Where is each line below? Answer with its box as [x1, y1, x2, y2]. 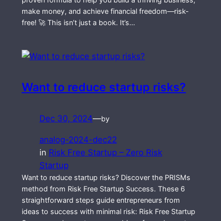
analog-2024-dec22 [39, 134, 117, 145]
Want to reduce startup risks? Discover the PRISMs [21, 173, 190, 182]
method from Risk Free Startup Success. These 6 [21, 184, 185, 193]
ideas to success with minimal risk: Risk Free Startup [21, 207, 195, 216]
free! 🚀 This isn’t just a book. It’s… [21, 18, 135, 27]
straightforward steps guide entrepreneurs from [21, 195, 180, 204]
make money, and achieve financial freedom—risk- [21, 7, 189, 16]
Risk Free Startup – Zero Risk [48, 147, 162, 157]
